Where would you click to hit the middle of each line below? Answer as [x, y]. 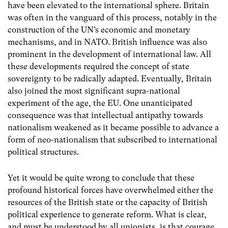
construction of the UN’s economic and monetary [99, 30]
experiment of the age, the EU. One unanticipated [100, 103]
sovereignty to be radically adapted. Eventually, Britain [110, 78]
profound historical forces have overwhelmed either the [110, 190]
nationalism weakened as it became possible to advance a [113, 127]
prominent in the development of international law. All [109, 54]
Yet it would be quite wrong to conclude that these [101, 178]
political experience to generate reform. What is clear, [107, 214]
